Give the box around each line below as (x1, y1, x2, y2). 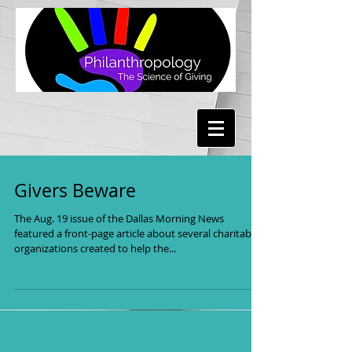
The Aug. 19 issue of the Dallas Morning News (14, 211, 224, 225)
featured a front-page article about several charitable (14, 226, 259, 240)
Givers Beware (14, 178, 136, 203)
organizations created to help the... (14, 241, 176, 255)
